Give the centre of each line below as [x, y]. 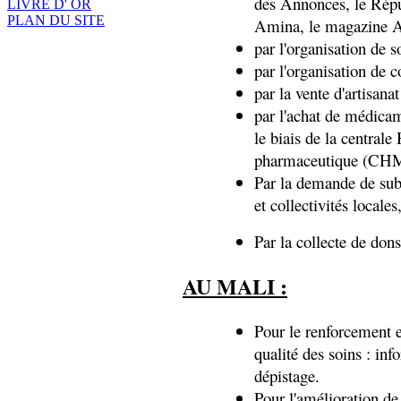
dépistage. [287, 376]
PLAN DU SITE [56, 20]
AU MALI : [235, 286]
